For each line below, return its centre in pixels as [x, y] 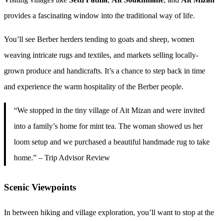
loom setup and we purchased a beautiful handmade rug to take [112, 142]
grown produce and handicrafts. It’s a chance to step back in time [105, 71]
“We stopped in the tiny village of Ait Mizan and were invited [109, 110]
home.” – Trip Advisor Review [62, 157]
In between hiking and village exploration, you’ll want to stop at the [109, 212]
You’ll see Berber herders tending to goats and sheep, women [99, 39]
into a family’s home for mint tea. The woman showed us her [108, 126]
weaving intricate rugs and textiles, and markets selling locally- [101, 55]
